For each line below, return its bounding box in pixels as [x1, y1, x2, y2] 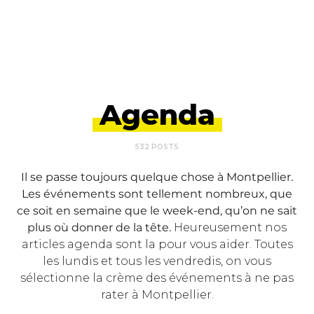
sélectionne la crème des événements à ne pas [20, 271, 294, 285]
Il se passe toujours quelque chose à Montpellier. [21, 170, 293, 184]
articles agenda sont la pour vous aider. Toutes [21, 238, 293, 251]
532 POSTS [135, 142, 179, 151]
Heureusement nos [171, 221, 287, 234]
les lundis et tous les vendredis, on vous [43, 254, 271, 268]
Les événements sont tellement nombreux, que [22, 187, 292, 200]
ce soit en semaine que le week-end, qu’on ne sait [17, 204, 297, 217]
